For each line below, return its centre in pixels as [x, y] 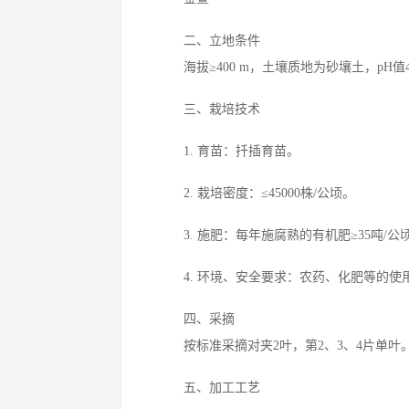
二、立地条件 [209, 41]
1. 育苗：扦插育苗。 [229, 151]
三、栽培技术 [209, 109]
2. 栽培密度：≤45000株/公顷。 [257, 193]
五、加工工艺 [209, 388]
